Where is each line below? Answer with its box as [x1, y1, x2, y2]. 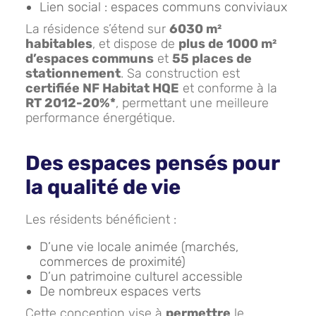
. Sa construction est [121, 66, 240, 81]
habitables [25, 36, 92, 51]
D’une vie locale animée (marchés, [39, 239, 238, 255]
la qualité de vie [25, 175, 181, 199]
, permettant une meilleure [116, 95, 269, 111]
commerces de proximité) [39, 254, 186, 269]
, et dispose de [92, 36, 178, 51]
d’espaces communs [25, 51, 154, 66]
